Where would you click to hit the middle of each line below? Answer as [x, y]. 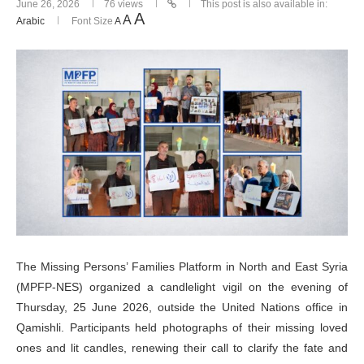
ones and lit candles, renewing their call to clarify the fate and [182, 348]
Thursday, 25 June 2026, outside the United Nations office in [182, 308]
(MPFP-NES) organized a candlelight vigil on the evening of [182, 287]
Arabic [30, 21]
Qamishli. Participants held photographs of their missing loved [182, 328]
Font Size [92, 21]
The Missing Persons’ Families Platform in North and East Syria [182, 267]
